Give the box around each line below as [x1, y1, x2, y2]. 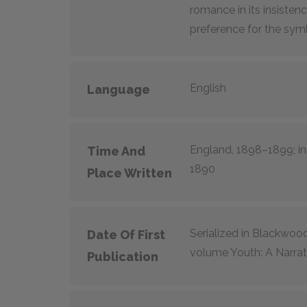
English [190, 81, 226, 95]
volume [190, 245, 230, 259]
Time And [87, 143, 145, 158]
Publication [87, 249, 158, 264]
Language [87, 82, 150, 97]
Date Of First [87, 227, 165, 242]
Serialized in [190, 226, 252, 240]
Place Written [87, 165, 172, 180]
